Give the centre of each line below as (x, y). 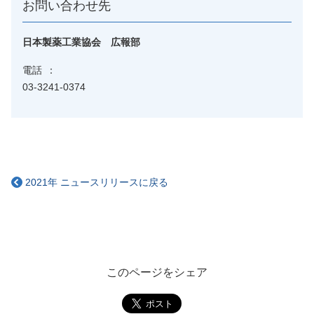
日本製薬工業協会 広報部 (81, 42)
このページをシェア (157, 272)
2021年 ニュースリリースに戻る (97, 182)
